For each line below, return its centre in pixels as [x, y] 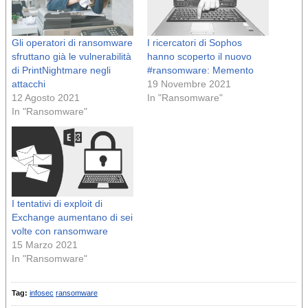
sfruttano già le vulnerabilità [71, 57]
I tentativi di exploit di [57, 203]
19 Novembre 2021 [189, 84]
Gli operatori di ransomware [72, 43]
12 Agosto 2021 [46, 98]
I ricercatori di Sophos [195, 43]
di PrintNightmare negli [61, 70]
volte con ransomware [60, 231]
